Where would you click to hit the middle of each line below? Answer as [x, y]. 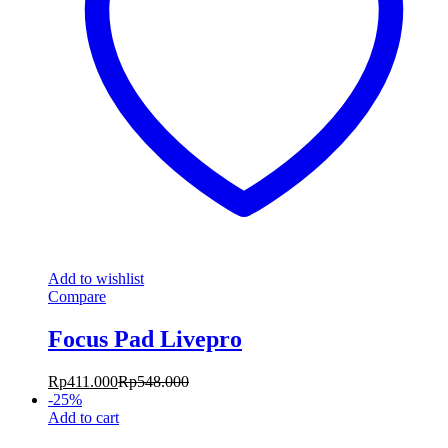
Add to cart [83, 418]
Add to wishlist [96, 279]
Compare [77, 297]
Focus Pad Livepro [145, 339]
